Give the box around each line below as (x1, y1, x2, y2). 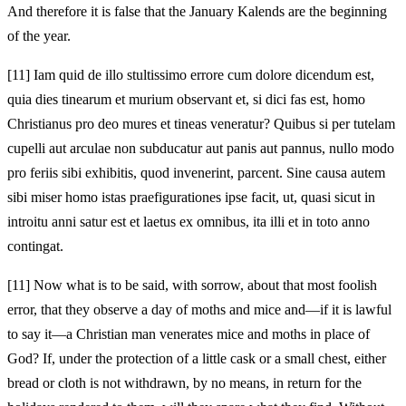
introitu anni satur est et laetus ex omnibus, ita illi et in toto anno (7, 213, 370, 229)
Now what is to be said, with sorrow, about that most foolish (30, 276, 377, 293)
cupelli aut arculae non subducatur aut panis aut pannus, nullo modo (7, 140, 394, 156)
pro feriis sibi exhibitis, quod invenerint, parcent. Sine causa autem (7, 164, 385, 180)
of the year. (7, 27, 71, 43)
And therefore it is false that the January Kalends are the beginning (7, 3, 387, 19)
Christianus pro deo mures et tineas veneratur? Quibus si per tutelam (7, 115, 395, 131)
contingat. (7, 237, 63, 254)
